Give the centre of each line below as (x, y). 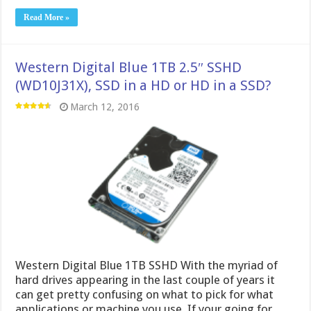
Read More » (47, 17)
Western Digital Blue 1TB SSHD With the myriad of (147, 266)
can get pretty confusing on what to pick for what (145, 295)
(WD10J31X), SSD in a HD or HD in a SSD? (144, 85)
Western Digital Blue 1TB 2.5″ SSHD (129, 67)
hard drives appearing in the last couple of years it (145, 280)
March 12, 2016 (105, 107)
